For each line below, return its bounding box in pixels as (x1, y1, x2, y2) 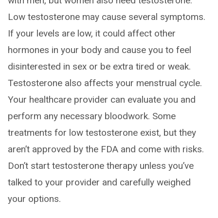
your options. (8, 193, 61, 204)
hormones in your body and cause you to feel (8, 44, 191, 55)
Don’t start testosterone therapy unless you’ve (8, 160, 194, 171)
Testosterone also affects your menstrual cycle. (8, 77, 202, 89)
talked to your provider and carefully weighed (8, 177, 191, 188)
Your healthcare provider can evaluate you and (8, 94, 196, 105)
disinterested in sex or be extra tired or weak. (8, 61, 191, 72)
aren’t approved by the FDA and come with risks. (8, 144, 204, 155)
